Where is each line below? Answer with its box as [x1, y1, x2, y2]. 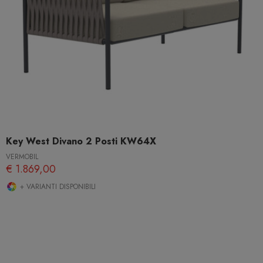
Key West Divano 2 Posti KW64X [6, 134, 156, 148]
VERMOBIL [6, 151, 38, 162]
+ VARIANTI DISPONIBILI [18, 181, 96, 192]
